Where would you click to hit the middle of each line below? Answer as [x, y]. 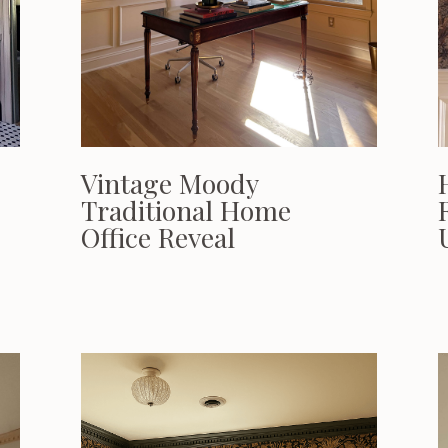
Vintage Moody [169, 183]
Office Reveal [158, 237]
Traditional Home [186, 210]
